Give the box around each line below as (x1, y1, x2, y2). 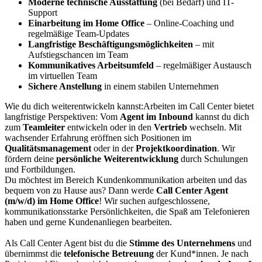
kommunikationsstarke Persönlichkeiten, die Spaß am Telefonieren (5, 206, 250, 216)
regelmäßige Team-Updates (28, 28, 129, 39)
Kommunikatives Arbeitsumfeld (28, 60, 154, 70)
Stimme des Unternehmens (129, 237, 235, 248)
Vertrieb (154, 122, 187, 132)
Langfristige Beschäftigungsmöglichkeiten (28, 39, 193, 49)
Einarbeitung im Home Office (28, 18, 144, 28)
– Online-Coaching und (144, 18, 234, 28)
